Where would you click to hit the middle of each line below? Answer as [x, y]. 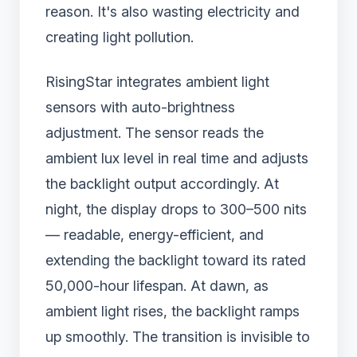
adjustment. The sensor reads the [155, 133]
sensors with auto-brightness [140, 108]
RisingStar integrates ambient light [157, 82]
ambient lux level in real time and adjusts [177, 159]
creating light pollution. [120, 37]
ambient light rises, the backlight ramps [173, 312]
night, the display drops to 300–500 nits [176, 210]
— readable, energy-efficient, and [155, 235]
